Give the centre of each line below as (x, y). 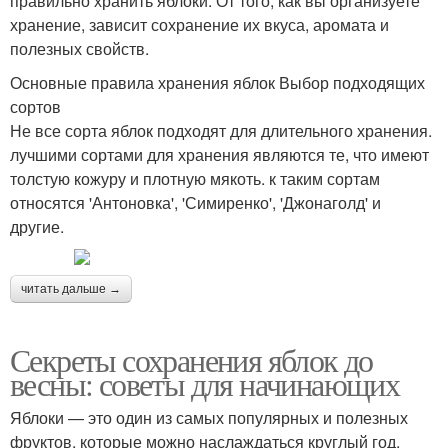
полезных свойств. (79, 48)
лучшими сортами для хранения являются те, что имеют (219, 154)
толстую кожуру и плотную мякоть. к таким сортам (195, 178)
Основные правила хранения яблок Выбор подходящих (217, 82)
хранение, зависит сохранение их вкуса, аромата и (199, 24)
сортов (35, 106)
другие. (37, 226)
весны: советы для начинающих (205, 383)
